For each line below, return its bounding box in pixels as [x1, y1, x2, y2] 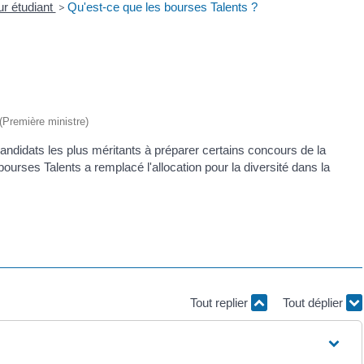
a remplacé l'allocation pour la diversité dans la [84, 159, 330, 174]
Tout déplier [283, 296, 346, 310]
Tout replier [190, 296, 251, 310]
